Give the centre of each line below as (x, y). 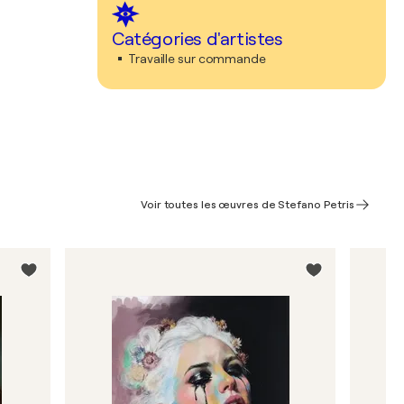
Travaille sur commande (197, 59)
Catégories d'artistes (197, 39)
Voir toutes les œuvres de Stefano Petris (248, 205)
